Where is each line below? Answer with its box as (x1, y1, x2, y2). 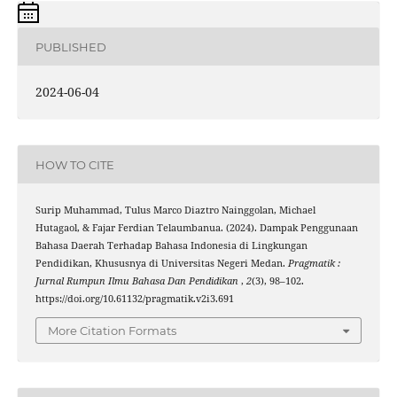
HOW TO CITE (35, 157, 114, 172)
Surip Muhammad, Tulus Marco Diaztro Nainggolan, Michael (35, 204, 315, 217)
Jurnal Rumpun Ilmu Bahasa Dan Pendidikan (35, 275, 241, 288)
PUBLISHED (35, 39, 106, 54)
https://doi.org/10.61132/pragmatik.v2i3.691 (35, 292, 234, 306)
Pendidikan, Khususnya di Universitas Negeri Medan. (35, 257, 288, 270)
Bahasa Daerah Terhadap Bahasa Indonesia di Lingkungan (35, 239, 307, 253)
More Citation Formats (48, 323, 176, 338)
